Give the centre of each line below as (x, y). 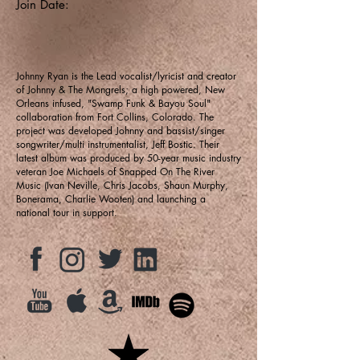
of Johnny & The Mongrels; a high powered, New (121, 89)
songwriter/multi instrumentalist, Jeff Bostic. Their (118, 144)
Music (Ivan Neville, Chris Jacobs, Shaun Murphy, (122, 185)
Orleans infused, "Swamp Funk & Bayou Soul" (113, 103)
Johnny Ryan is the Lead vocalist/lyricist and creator (126, 76)
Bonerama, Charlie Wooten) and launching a (111, 198)
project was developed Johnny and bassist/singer (121, 130)
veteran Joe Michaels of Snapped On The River (115, 171)
